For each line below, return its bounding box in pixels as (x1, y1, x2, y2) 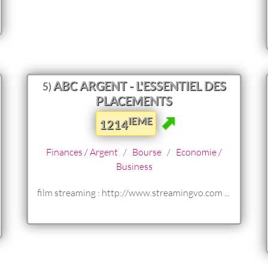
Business (115, 160, 153, 172)
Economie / (176, 145, 222, 157)
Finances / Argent (46, 145, 118, 157)
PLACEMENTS (96, 93, 172, 108)
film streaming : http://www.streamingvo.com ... (37, 186, 230, 198)
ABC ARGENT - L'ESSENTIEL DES (53, 78, 226, 93)
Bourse (132, 145, 162, 157)
